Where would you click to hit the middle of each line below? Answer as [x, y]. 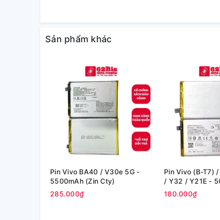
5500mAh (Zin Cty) [82, 181]
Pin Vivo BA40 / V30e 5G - [95, 172]
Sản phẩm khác [79, 39]
